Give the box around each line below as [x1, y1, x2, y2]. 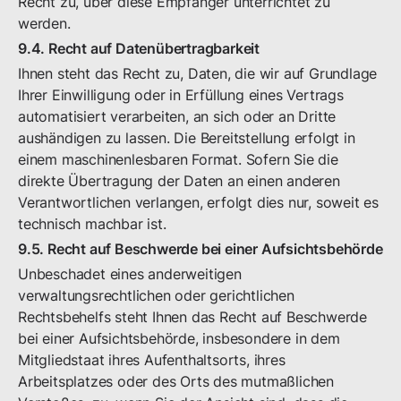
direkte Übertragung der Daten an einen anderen [18, 172, 340, 190]
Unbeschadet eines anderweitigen [18, 265, 242, 283]
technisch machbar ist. [18, 215, 166, 233]
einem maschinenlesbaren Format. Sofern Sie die [18, 150, 338, 168]
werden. [18, 14, 71, 32]
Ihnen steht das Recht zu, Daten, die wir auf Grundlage [18, 64, 378, 82]
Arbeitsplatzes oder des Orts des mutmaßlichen [18, 372, 334, 390]
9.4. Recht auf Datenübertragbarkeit [18, 39, 260, 57]
